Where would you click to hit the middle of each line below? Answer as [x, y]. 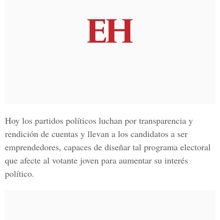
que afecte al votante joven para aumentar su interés [96, 160]
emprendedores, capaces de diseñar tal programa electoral [108, 147]
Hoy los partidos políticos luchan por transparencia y [99, 120]
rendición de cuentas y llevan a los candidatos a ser [96, 134]
